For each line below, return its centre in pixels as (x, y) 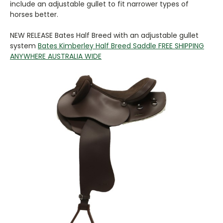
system (24, 46)
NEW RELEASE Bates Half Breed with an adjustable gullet (104, 35)
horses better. (34, 14)
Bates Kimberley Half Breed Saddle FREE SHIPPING (121, 46)
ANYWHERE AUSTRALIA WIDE (56, 56)
